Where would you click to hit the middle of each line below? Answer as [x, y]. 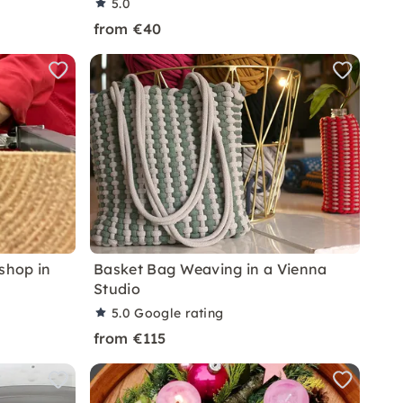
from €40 [128, 29]
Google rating [179, 313]
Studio [117, 289]
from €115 [130, 338]
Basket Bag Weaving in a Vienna [210, 269]
